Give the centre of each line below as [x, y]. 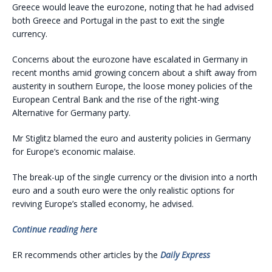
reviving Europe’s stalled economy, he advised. [103, 204]
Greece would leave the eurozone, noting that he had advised [133, 7]
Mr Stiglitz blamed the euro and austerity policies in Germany [131, 138]
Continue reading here [55, 229]
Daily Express [185, 255]
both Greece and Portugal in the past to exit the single [118, 21]
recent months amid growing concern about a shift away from [134, 73]
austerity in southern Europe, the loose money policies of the [132, 86]
